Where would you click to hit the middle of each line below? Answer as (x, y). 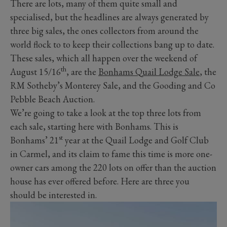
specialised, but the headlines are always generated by (109, 17)
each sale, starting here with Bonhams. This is (94, 126)
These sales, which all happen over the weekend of (104, 58)
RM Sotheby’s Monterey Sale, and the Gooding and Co (113, 85)
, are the (82, 71)
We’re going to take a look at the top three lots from (106, 112)
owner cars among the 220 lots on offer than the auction (113, 167)
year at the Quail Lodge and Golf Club (136, 140)
